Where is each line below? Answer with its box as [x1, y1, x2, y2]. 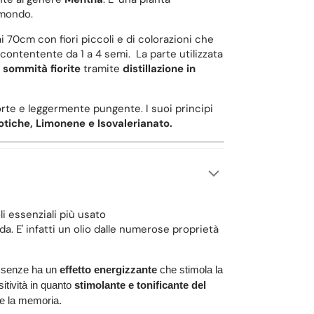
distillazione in [119, 61, 196, 76]
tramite [80, 61, 120, 76]
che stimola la [159, 264, 223, 276]
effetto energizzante [59, 264, 157, 276]
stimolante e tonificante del [74, 279, 206, 292]
